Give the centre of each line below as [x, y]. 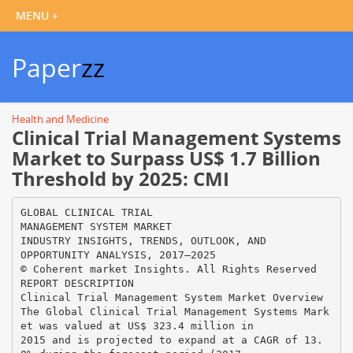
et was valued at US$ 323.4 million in [137, 325]
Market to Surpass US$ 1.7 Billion [166, 158]
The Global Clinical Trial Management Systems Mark [175, 311]
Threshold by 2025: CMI [121, 178]
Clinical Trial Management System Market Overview [171, 297]
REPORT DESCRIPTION [77, 283]
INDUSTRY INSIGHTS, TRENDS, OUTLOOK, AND [143, 240]
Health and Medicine [60, 119]
